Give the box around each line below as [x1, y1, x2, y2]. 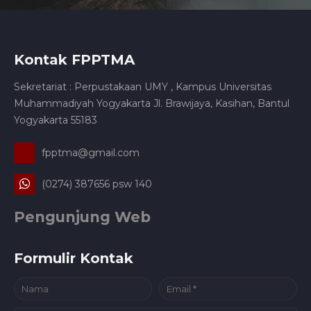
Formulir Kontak [14, 249, 133, 267]
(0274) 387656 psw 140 [42, 177, 152, 190]
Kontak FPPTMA [14, 51, 135, 68]
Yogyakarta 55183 [14, 113, 97, 126]
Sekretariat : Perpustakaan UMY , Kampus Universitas [14, 80, 271, 93]
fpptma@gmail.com [42, 146, 140, 159]
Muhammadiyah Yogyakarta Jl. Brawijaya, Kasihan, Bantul [14, 96, 289, 110]
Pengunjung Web [14, 208, 151, 226]
